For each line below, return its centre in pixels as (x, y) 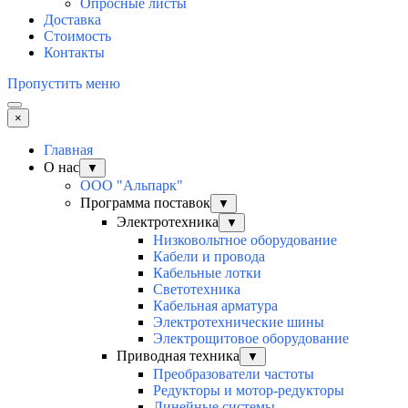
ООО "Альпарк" (132, 186)
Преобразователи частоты (234, 374)
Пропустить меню (64, 84)
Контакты (74, 53)
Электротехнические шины (239, 322)
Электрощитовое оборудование (251, 339)
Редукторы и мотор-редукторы (249, 391)
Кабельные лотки (207, 273)
